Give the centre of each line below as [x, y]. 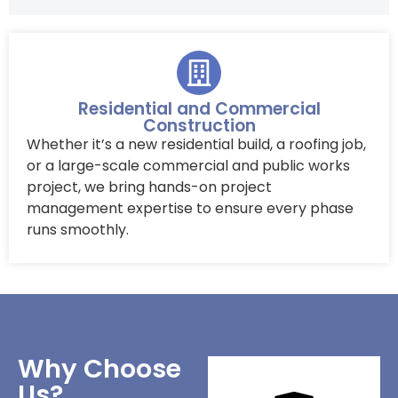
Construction [199, 125]
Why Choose [99, 368]
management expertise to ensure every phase [190, 208]
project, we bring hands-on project [149, 187]
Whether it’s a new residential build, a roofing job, [196, 144]
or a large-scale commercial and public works [188, 165]
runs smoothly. [78, 229]
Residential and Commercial [199, 108]
